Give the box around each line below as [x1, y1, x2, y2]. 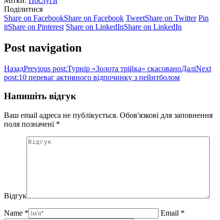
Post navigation [4, 41, 82, 54]
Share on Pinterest [8, 22, 64, 31]
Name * [4, 209, 28, 218]
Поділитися [4, 4, 43, 13]
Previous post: [24, 64, 67, 73]
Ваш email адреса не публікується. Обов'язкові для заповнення [4, 111, 213, 120]
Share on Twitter [145, 13, 196, 22]
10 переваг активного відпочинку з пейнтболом [19, 73, 180, 82]
